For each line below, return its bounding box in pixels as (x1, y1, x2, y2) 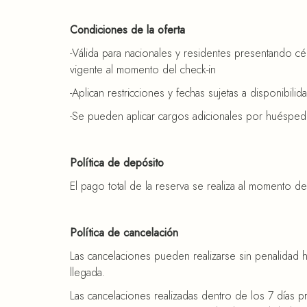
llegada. (70, 265, 106, 280)
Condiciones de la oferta (70, 22, 185, 38)
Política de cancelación (70, 225, 178, 241)
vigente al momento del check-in (70, 62, 216, 77)
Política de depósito (70, 155, 164, 171)
